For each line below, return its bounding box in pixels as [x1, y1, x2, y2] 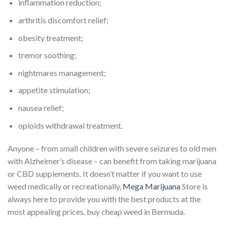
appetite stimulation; [18, 85, 90, 95]
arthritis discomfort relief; [18, 15, 108, 25]
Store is [180, 181, 208, 192]
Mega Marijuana [123, 181, 180, 192]
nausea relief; [18, 103, 64, 113]
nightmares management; [18, 67, 106, 78]
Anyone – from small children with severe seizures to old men [8, 143, 216, 154]
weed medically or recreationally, [8, 181, 123, 192]
